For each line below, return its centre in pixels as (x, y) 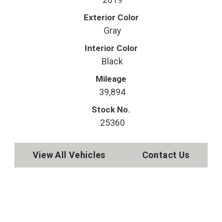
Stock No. (111, 110)
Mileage (111, 79)
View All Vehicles (69, 155)
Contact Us (166, 155)
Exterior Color (111, 17)
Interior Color (111, 48)
